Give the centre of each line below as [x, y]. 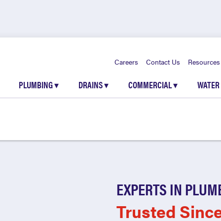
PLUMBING [37, 85]
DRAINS [91, 85]
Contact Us [163, 62]
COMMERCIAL [151, 85]
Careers [126, 62]
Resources [204, 62]
